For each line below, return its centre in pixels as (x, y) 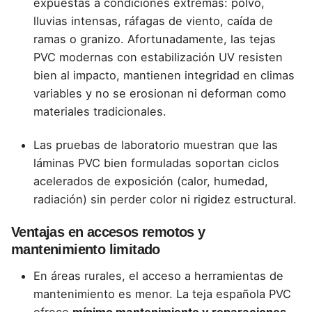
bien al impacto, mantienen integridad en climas (164, 75)
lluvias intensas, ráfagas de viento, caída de (153, 21)
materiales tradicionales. (100, 111)
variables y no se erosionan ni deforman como (160, 93)
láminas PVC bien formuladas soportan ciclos (156, 163)
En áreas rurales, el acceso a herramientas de (158, 276)
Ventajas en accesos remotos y (108, 232)
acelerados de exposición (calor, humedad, (151, 181)
